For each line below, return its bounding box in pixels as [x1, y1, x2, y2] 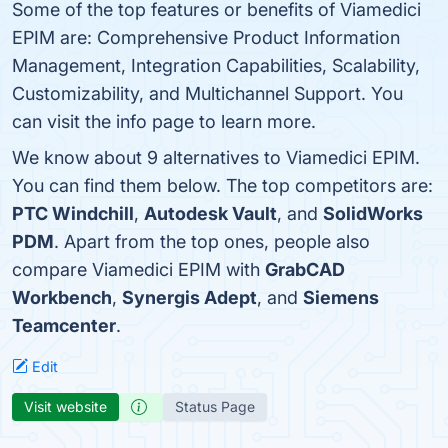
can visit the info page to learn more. [12, 111, 316, 132]
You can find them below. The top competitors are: [12, 175, 433, 196]
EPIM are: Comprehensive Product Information [12, 27, 400, 48]
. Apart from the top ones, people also [54, 231, 370, 252]
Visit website [24, 398, 107, 415]
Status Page [175, 398, 255, 415]
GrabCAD [265, 259, 345, 280]
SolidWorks [323, 203, 423, 224]
